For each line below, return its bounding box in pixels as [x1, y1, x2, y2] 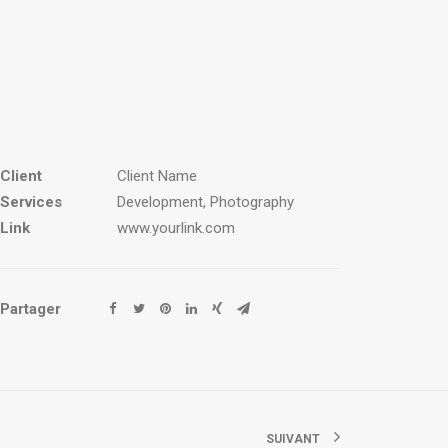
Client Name [117, 167, 197, 185]
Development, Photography [117, 193, 294, 211]
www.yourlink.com [117, 219, 235, 237]
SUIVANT [266, 431, 320, 446]
